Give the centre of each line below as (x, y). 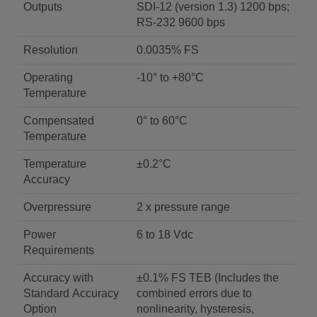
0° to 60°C (162, 121)
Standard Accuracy (71, 293)
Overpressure (57, 207)
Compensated (59, 121)
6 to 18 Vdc (165, 235)
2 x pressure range (183, 207)
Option (40, 309)
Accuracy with (58, 278)
